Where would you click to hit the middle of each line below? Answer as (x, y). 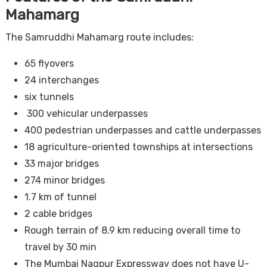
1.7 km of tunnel (60, 197)
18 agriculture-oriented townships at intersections (138, 147)
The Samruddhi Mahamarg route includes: (99, 37)
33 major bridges (61, 163)
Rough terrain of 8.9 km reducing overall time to (132, 230)
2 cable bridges (58, 213)
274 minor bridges (64, 180)
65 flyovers (49, 63)
